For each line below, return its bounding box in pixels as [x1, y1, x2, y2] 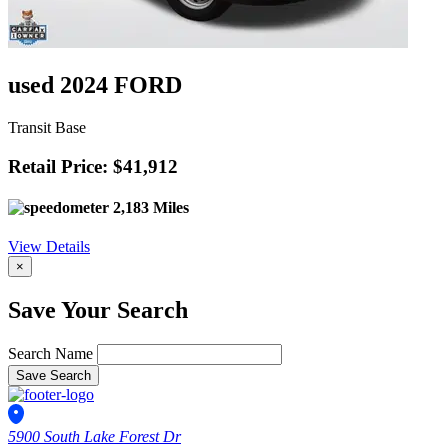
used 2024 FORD [8, 72, 182, 99]
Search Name [8, 345, 93, 363]
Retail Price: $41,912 [8, 155, 178, 177]
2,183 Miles [109, 199, 189, 217]
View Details [8, 238, 90, 256]
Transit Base [8, 119, 86, 137]
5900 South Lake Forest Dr [8, 428, 181, 446]
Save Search [16, 368, 91, 384]
